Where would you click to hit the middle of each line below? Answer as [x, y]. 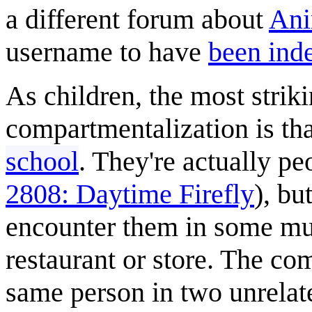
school [42, 161]
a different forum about [137, 19]
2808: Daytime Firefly [130, 194]
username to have [107, 52]
